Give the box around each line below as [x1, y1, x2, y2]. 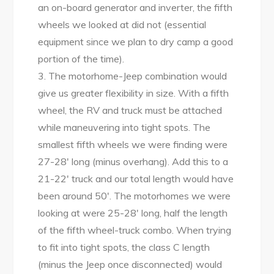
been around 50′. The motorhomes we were [38, 190, 231, 202]
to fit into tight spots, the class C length [38, 241, 210, 253]
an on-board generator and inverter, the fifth [38, 1, 233, 13]
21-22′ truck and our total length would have [38, 172, 234, 185]
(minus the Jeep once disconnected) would [38, 258, 223, 270]
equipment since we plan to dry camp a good [38, 35, 234, 48]
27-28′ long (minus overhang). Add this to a [38, 155, 229, 168]
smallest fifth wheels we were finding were [38, 138, 228, 150]
